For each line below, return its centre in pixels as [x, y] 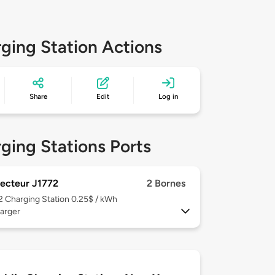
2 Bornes [166, 184]
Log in [168, 97]
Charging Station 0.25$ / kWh [61, 199]
